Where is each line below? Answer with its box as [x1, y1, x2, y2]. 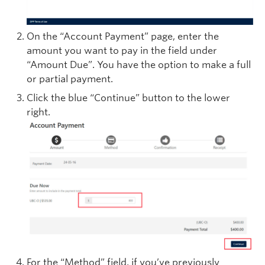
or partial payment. [27, 73, 113, 85]
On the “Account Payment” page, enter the [27, 30, 219, 42]
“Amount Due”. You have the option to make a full [27, 59, 251, 70]
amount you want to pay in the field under [27, 44, 217, 56]
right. [27, 106, 50, 118]
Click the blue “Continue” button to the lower [27, 92, 230, 104]
